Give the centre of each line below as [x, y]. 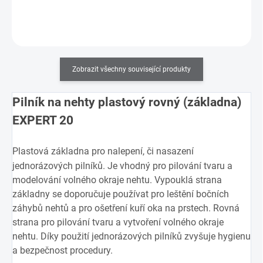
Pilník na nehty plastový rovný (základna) [127, 102]
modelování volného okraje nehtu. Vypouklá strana [117, 180]
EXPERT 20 [43, 120]
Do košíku [121, 20]
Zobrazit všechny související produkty [131, 70]
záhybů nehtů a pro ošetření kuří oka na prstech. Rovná [126, 208]
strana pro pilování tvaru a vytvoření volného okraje [118, 222]
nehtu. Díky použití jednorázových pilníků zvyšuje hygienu [131, 237]
